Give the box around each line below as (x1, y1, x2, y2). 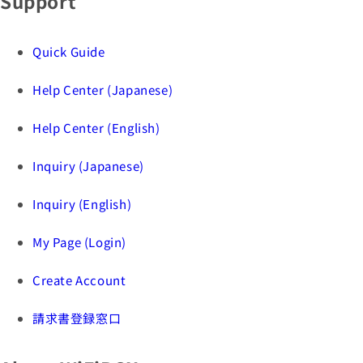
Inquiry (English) (32, 194, 132, 212)
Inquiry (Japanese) (32, 156, 144, 174)
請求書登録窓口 (32, 309, 122, 327)
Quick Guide (32, 42, 105, 60)
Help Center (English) (32, 118, 160, 136)
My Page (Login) (32, 233, 126, 250)
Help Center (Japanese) (32, 80, 173, 98)
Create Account (32, 271, 126, 288)
